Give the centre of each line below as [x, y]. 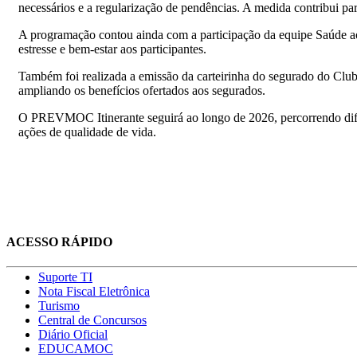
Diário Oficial [73, 335]
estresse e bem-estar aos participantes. [112, 49]
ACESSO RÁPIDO [59, 242]
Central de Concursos [92, 320]
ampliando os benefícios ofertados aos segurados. [142, 90]
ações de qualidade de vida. [89, 131]
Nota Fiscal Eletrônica [94, 292]
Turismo [59, 306]
